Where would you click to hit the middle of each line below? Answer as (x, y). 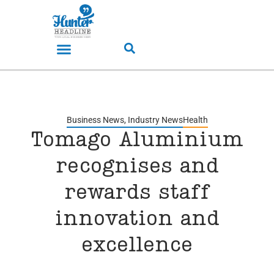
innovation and (137, 220)
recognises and (137, 167)
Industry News (155, 120)
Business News (95, 120)
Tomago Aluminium (137, 141)
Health (195, 120)
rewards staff (137, 194)
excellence (137, 246)
